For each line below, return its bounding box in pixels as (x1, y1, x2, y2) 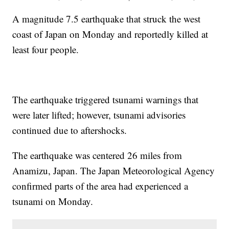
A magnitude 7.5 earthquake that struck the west (12, 12, 201, 25)
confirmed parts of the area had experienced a (12, 179, 189, 192)
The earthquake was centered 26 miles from (12, 148, 182, 162)
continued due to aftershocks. (12, 123, 127, 136)
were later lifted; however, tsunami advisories (12, 108, 186, 121)
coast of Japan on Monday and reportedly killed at (12, 27, 209, 40)
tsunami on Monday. (12, 194, 97, 208)
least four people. (12, 42, 82, 56)
